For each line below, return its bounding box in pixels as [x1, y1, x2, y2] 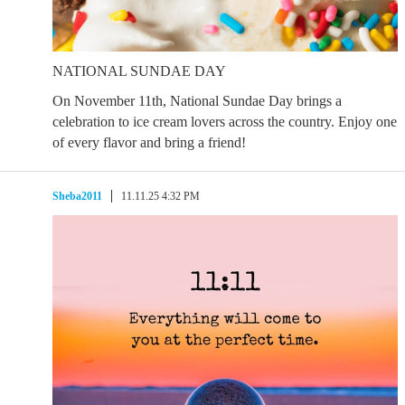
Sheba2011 [52, 190, 102, 203]
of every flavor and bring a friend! [52, 135, 246, 151]
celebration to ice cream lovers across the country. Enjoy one [52, 114, 397, 130]
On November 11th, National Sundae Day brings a [52, 93, 342, 109]
